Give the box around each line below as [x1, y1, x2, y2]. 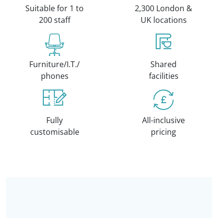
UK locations [140, 15, 187, 25]
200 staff [38, 15, 71, 25]
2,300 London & [135, 3, 192, 14]
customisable [30, 127, 79, 137]
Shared [150, 59, 177, 70]
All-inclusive [142, 115, 185, 126]
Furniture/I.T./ [29, 59, 80, 70]
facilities [148, 71, 179, 81]
